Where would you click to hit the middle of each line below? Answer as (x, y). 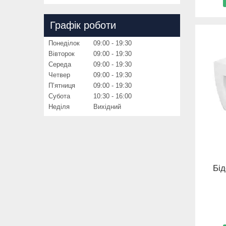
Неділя (59, 106)
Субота (59, 96)
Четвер (59, 75)
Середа (60, 64)
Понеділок (64, 43)
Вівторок (62, 53)
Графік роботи (83, 25)
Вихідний (107, 106)
